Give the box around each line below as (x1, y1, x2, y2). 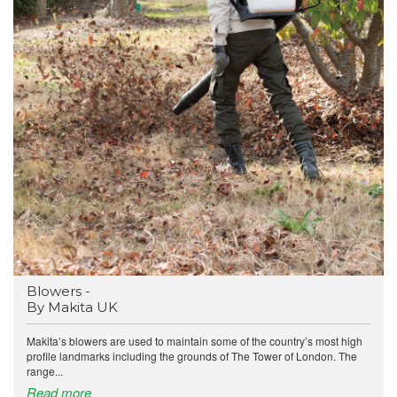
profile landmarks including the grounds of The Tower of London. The (27, 347, 357, 363)
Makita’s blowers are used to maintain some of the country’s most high (27, 332, 362, 348)
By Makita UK (27, 298, 118, 315)
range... (27, 362, 63, 378)
